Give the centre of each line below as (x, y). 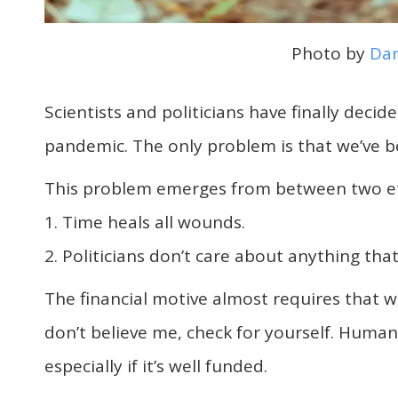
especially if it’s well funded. (156, 366)
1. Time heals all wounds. (145, 223)
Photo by (330, 53)
